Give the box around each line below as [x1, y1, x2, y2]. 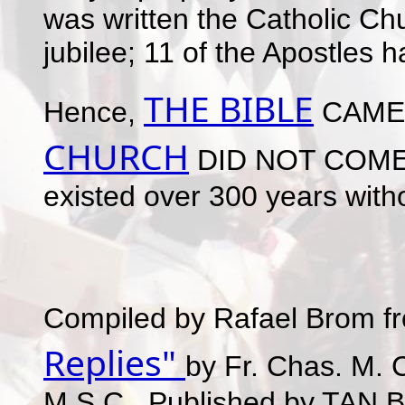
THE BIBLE [144, 84, 314, 132]
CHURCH [43, 132, 189, 180]
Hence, [43, 96, 144, 128]
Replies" [43, 338, 185, 386]
